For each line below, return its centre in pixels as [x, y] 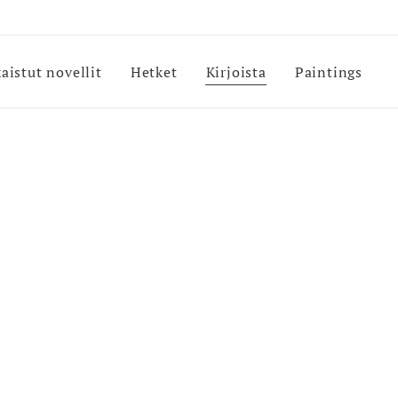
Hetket [154, 72]
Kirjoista [236, 72]
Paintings [328, 72]
